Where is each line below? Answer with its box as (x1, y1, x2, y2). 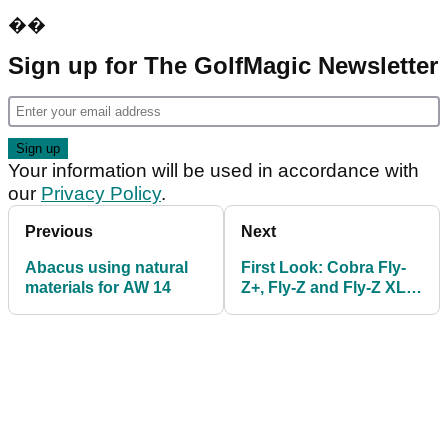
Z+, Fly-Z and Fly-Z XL (241, 279, 406, 297)
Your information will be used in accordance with (8, 160, 419, 182)
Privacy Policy (41, 183, 161, 205)
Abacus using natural (25, 259, 188, 277)
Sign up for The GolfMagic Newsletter (8, 52, 438, 80)
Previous (25, 223, 93, 241)
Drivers (241, 299, 296, 317)
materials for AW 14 (25, 279, 171, 297)
